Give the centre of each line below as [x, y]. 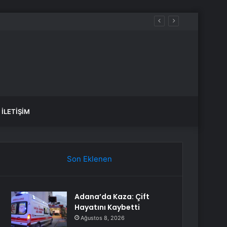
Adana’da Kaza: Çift [112, 197]
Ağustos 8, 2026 [103, 218]
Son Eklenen [89, 159]
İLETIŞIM [16, 111]
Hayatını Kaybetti [107, 207]
